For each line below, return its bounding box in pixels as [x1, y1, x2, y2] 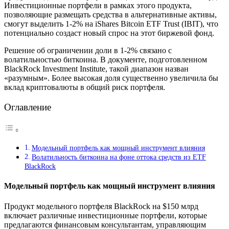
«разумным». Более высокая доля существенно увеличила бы [4, 73, 218, 82]
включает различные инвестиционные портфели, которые [4, 211, 207, 220]
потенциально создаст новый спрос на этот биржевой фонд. [4, 28, 214, 37]
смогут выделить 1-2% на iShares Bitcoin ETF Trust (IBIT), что [4, 19, 218, 28]
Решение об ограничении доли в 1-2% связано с [4, 45, 172, 55]
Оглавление [4, 102, 51, 112]
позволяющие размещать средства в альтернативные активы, [4, 10, 217, 19]
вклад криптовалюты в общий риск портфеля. [4, 82, 165, 91]
